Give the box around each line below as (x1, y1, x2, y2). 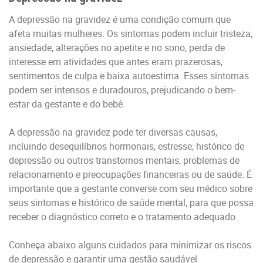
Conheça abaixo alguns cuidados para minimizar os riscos (9, 238, 251, 251)
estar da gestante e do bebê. (9, 97, 125, 110)
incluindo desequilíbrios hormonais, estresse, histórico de (9, 139, 244, 153)
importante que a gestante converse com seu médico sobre (9, 181, 252, 195)
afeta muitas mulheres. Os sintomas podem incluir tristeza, (9, 26, 252, 40)
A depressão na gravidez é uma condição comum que (9, 12, 231, 26)
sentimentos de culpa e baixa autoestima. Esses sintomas (9, 69, 249, 82)
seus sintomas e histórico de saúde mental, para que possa (9, 195, 254, 209)
